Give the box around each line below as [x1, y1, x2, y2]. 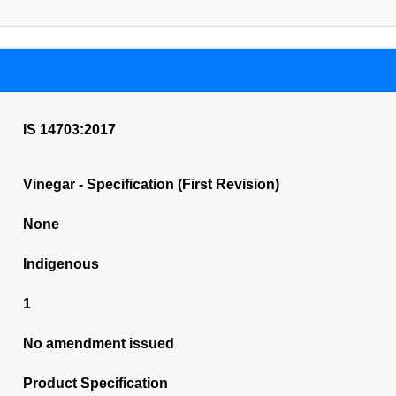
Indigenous [22, 256, 99, 271]
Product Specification [22, 376, 168, 391]
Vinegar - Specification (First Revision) [22, 177, 279, 192]
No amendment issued [22, 336, 174, 351]
